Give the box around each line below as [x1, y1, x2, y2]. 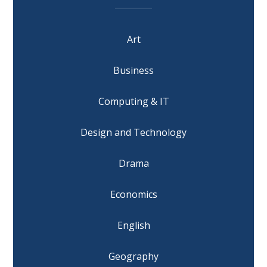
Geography [108, 250, 159, 263]
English [117, 219, 150, 232]
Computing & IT [98, 95, 169, 108]
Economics [110, 188, 157, 201]
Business [113, 64, 154, 77]
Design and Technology [80, 126, 187, 139]
